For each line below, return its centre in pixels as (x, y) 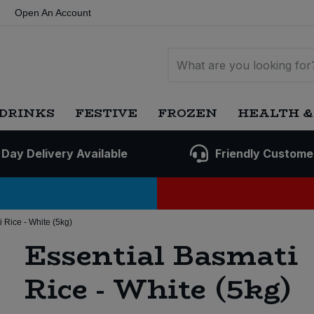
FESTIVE (106, 113)
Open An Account (53, 13)
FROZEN (187, 113)
